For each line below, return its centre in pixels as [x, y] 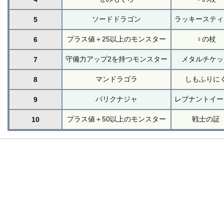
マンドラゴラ [117, 79]
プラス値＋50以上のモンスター [117, 119]
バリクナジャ [117, 99]
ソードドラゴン [117, 19]
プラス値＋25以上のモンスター [117, 39]
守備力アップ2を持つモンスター [117, 59]
